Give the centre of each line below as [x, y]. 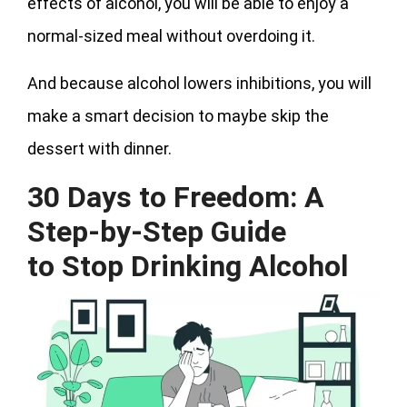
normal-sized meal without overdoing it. [171, 35]
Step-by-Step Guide [157, 231]
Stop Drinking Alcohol [205, 266]
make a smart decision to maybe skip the [178, 115]
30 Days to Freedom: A [176, 197]
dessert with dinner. [99, 148]
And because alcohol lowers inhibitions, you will [199, 83]
